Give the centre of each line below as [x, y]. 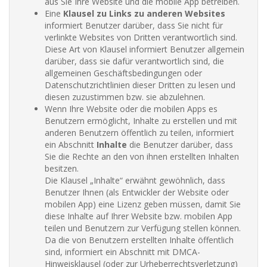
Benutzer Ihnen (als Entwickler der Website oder [137, 192]
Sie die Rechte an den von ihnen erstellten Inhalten [142, 156]
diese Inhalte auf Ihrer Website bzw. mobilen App [139, 216]
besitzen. [62, 168]
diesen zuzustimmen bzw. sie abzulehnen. [125, 97]
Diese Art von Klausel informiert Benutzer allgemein [145, 49]
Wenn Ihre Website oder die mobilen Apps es [131, 109]
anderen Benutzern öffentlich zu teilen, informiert [139, 133]
